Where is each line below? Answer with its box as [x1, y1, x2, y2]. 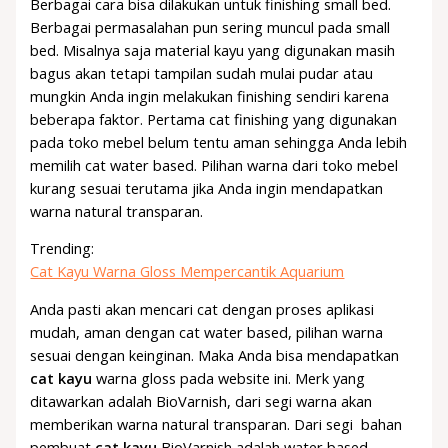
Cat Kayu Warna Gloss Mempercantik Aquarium [30, 261, 345, 282]
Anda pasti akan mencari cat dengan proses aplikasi [30, 298, 375, 319]
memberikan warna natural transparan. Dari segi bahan [30, 413, 403, 434]
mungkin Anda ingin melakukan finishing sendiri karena [30, 85, 390, 106]
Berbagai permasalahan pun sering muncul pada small [30, 16, 391, 37]
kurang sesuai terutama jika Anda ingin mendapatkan [30, 177, 384, 198]
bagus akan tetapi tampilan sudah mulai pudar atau [30, 62, 374, 83]
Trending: [30, 238, 95, 259]
